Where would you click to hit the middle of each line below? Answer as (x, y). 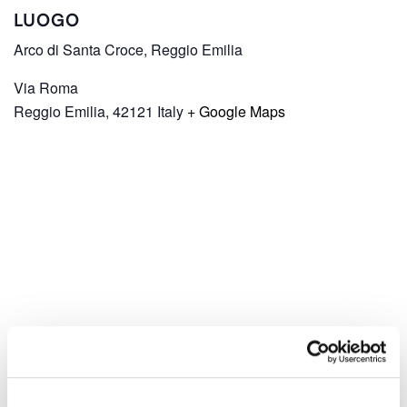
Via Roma (46, 87)
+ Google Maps (236, 111)
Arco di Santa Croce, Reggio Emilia (128, 49)
